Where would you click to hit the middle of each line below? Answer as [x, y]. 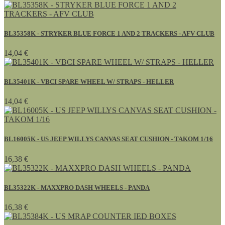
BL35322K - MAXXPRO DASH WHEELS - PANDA [77, 187]
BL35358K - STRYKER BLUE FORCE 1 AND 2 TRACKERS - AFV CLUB [109, 33]
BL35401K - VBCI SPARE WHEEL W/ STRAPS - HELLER [89, 82]
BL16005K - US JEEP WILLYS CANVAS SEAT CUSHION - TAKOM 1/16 [108, 139]
